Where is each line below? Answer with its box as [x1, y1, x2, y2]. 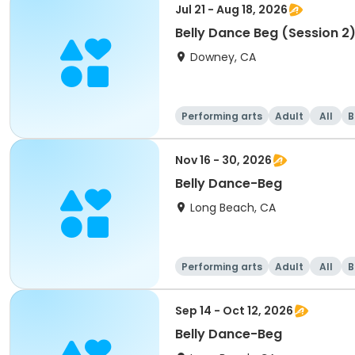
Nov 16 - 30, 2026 [175, 152, 272, 168]
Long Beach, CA [190, 200, 276, 216]
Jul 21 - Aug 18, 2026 [175, 2, 288, 17]
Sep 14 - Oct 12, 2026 [175, 303, 293, 319]
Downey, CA [190, 49, 256, 65]
